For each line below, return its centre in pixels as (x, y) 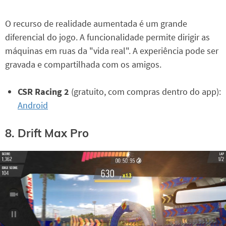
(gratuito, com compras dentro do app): (146, 91)
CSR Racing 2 (44, 91)
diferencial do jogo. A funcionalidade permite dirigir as (107, 37)
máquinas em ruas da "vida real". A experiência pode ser (112, 50)
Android (33, 105)
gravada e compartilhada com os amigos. (83, 64)
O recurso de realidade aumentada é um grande (96, 23)
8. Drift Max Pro (47, 133)
